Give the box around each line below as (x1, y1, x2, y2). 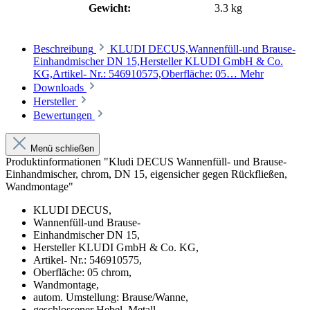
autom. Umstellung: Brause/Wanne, (33, 291, 188, 304)
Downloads (33, 82, 86, 94)
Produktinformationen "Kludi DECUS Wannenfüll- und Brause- (6, 156, 286, 168)
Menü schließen (28, 143, 94, 154)
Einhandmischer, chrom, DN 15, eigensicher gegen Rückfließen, (6, 168, 287, 181)
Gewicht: (89, 2, 131, 15)
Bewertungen (33, 109, 95, 122)
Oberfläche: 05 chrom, (33, 266, 131, 279)
